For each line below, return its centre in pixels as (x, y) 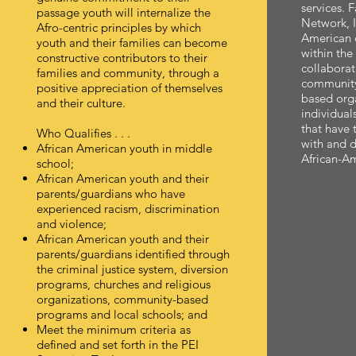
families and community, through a (128, 72)
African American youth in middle (124, 148)
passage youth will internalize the (123, 12)
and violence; (71, 223)
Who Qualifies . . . (83, 133)
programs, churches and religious (123, 284)
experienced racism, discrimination (128, 208)
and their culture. (81, 103)
